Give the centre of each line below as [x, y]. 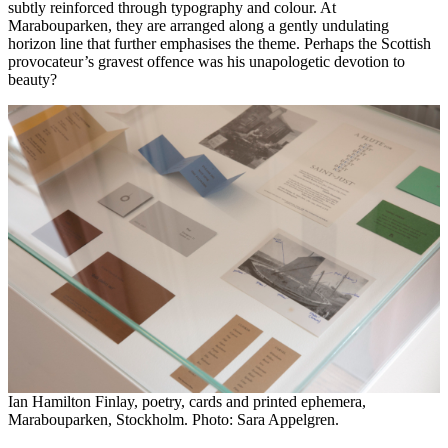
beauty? [32, 79]
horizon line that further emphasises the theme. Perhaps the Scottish [219, 43]
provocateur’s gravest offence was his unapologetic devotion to [206, 61]
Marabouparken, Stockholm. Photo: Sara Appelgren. [173, 419]
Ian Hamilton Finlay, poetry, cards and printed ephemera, [187, 401]
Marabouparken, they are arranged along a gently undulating [198, 25]
